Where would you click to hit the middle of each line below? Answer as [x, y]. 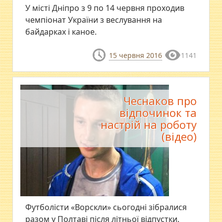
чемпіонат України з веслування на [94, 20]
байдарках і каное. [61, 31]
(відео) [179, 136]
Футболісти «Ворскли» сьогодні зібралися [106, 207]
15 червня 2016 [135, 55]
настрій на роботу [148, 124]
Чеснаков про [160, 100]
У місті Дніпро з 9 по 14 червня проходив [105, 8]
